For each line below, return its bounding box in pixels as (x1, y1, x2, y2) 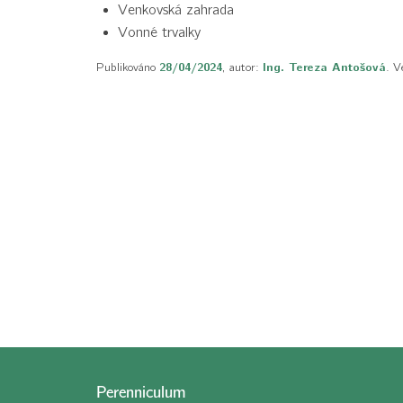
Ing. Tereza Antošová (263, 60, 386, 76)
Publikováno (96, 60, 159, 75)
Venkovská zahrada (118, 2, 234, 19)
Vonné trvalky (118, 24, 201, 41)
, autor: (222, 60, 263, 75)
